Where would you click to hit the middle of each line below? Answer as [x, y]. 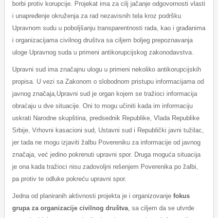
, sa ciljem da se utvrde [161, 208]
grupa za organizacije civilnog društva [70, 208]
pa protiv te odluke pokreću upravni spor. [69, 179]
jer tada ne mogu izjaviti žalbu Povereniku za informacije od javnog [106, 143]
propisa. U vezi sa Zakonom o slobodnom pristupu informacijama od [108, 82]
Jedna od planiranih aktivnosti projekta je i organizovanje [93, 196]
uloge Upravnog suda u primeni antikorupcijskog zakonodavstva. [104, 53]
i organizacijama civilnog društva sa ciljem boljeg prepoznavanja [102, 40]
